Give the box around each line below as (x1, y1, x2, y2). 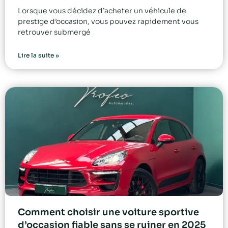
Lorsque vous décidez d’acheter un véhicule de (18, 6, 186, 16)
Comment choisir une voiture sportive (18, 207, 199, 218)
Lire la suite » (18, 51, 59, 60)
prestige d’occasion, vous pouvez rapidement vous (18, 17, 198, 26)
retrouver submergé (18, 27, 91, 37)
